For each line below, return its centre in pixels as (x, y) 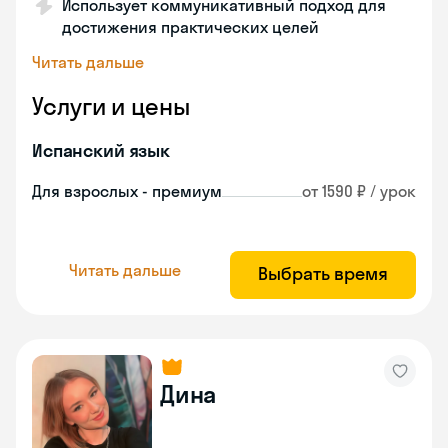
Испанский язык (101, 150)
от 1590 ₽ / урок (359, 191)
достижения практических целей (190, 27)
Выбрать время (323, 273)
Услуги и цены (111, 106)
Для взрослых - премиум (127, 191)
